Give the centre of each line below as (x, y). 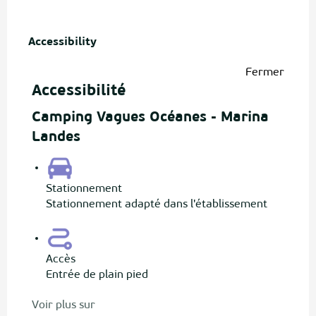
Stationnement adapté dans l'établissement (157, 205)
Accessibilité (79, 92)
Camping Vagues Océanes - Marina (150, 118)
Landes (56, 138)
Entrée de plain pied (97, 275)
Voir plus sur (63, 306)
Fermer (265, 73)
